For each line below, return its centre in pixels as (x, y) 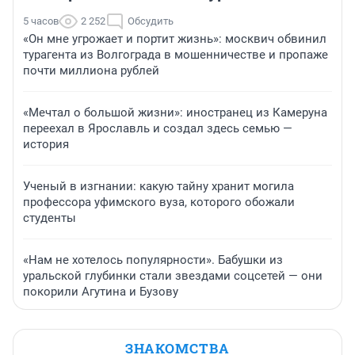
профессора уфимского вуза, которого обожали (159, 202)
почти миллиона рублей (91, 71)
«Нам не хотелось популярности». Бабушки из (153, 260)
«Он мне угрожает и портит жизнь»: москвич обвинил (175, 39)
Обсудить (151, 21)
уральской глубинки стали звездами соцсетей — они (173, 276)
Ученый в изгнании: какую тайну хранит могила (158, 187)
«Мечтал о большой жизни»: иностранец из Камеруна (175, 113)
